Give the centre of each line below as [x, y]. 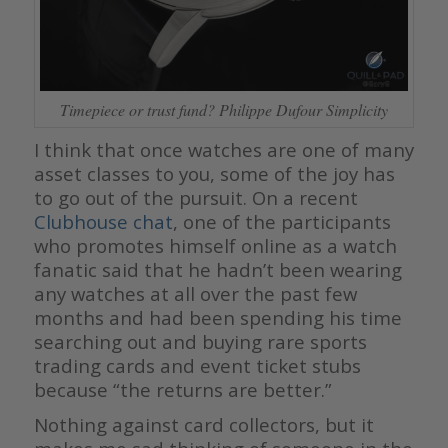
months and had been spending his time [217, 317]
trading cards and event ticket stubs [197, 365]
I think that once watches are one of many [223, 149]
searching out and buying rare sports [200, 341]
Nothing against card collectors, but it [203, 424]
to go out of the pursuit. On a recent [195, 197]
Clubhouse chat [103, 221]
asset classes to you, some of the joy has [214, 173]
